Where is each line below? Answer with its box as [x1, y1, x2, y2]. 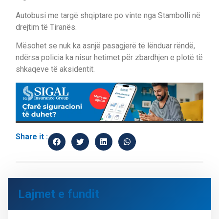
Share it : [16, 131, 48, 141]
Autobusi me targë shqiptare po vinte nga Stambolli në [16, 10, 200, 20]
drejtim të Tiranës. [16, 22, 77, 32]
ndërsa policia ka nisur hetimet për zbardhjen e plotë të [16, 53, 203, 63]
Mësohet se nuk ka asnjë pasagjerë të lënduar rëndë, [16, 41, 195, 51]
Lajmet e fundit [18, 187, 99, 201]
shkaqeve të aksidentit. [16, 65, 95, 74]
